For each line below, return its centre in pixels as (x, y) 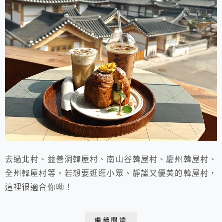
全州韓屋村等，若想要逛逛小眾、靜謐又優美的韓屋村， (111, 173)
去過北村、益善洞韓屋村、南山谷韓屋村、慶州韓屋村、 (111, 160)
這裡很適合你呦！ (39, 187)
